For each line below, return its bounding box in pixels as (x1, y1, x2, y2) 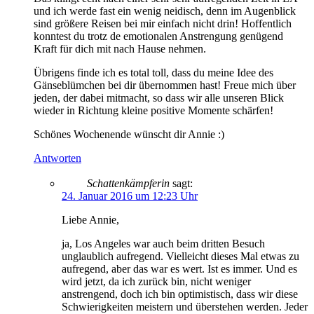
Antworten (34, 151, 81, 164)
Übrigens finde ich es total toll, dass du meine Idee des (34, 66, 273, 78)
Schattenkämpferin (87, 177, 170, 189)
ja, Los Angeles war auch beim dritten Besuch (62, 237, 265, 250)
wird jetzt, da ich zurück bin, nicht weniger (62, 275, 251, 287)
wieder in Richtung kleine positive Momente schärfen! (34, 104, 273, 116)
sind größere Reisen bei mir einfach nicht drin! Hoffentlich (34, 17, 292, 29)
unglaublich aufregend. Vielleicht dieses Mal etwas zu (62, 250, 299, 262)
